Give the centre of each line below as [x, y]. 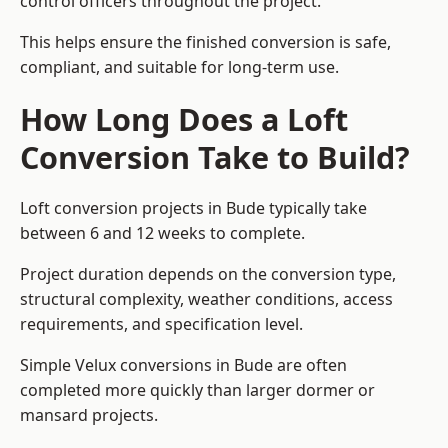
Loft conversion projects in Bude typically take [193, 208]
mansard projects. [89, 415]
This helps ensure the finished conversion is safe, [205, 42]
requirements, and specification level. [161, 324]
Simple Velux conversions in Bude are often [183, 365]
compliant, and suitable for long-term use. [179, 67]
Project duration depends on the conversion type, [208, 274]
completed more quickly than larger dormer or [197, 390]
